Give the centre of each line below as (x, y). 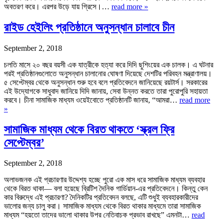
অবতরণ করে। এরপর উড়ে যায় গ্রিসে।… (58, 6)
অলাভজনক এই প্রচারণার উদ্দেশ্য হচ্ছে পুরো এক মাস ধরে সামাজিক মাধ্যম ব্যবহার (104, 180)
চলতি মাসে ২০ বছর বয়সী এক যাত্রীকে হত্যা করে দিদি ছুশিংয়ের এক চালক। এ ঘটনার (109, 65)
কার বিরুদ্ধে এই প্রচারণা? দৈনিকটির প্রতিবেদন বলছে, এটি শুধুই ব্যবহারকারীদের (101, 197)
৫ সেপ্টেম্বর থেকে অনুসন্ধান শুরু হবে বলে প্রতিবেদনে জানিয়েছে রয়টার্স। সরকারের (106, 82)
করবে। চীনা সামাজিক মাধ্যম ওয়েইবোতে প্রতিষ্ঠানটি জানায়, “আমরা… (92, 100)
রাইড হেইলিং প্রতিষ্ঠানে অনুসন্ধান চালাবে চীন (89, 27)
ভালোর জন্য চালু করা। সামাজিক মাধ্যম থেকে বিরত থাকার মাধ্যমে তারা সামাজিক (102, 206)
